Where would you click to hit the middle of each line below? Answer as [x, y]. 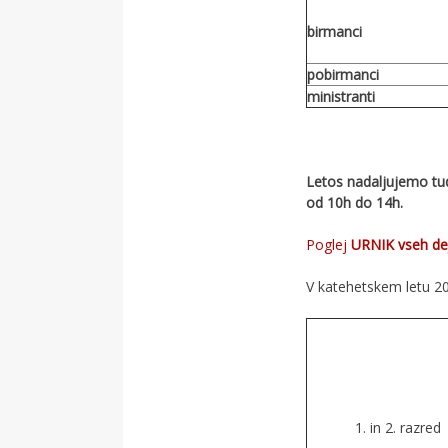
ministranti [340, 96]
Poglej [328, 244]
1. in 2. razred [397, 427]
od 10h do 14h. [354, 202]
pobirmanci [342, 74]
